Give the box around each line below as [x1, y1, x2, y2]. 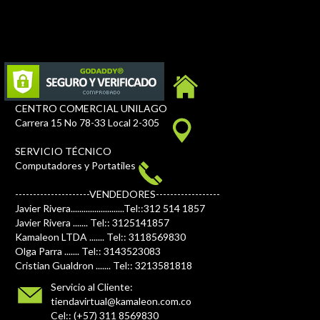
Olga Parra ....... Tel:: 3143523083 [15, 244, 161, 257]
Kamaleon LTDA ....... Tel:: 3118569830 [15, 230, 186, 243]
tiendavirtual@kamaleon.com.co [51, 294, 191, 307]
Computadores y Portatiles [15, 159, 136, 171]
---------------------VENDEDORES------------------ [15, 187, 220, 200]
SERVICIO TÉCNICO [15, 144, 111, 157]
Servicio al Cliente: [51, 280, 133, 293]
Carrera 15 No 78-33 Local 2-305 [15, 116, 159, 129]
